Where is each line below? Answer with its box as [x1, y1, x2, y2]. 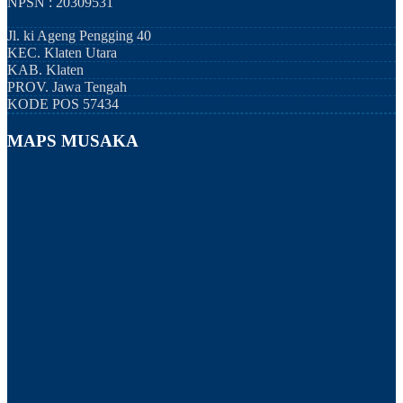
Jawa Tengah [52, 79, 127, 95]
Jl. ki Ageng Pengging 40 [7, 28, 151, 44]
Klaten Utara [44, 45, 117, 61]
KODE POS [7, 96, 83, 112]
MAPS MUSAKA [7, 130, 139, 150]
